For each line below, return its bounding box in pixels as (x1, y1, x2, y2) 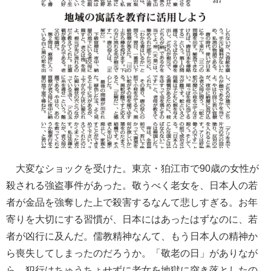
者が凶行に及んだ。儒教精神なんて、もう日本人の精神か (6, 231, 258, 242)
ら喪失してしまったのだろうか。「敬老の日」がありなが (6, 248, 258, 259)
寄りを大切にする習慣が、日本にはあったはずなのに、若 (6, 214, 258, 225)
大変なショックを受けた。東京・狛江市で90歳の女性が (6, 163, 259, 174)
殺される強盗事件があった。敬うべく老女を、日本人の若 (6, 180, 258, 191)
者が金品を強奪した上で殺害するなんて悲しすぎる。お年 (6, 197, 258, 208)
